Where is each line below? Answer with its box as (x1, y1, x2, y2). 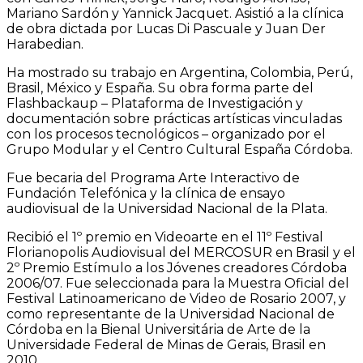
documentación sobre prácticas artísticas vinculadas (6, 110, 342, 126)
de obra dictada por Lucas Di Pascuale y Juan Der (6, 20, 326, 36)
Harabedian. (6, 36, 83, 52)
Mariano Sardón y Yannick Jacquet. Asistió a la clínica (6, 5, 344, 21)
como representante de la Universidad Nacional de (6, 305, 335, 322)
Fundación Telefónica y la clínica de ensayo (6, 185, 285, 201)
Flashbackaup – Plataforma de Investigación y (6, 95, 303, 111)
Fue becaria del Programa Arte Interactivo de (6, 169, 300, 186)
